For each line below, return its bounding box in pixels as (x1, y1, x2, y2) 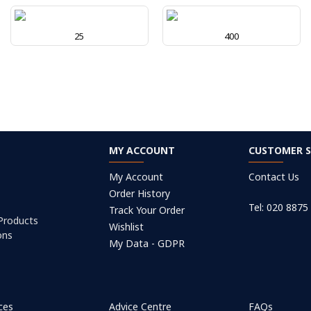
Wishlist (108, 220, 144, 234)
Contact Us (249, 170, 300, 184)
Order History (108, 187, 170, 201)
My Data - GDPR (108, 237, 185, 251)
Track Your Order (108, 203, 185, 217)
